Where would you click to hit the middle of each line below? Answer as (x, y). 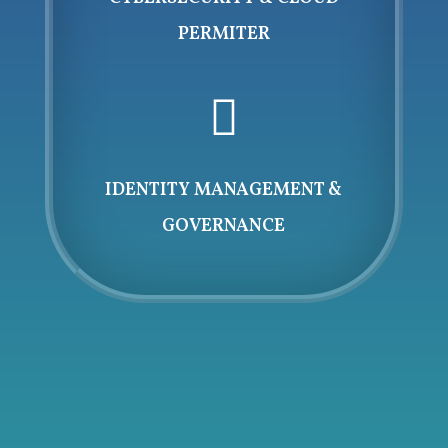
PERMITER (223, 34)
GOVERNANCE (224, 226)
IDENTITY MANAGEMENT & (224, 190)
